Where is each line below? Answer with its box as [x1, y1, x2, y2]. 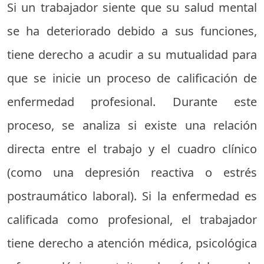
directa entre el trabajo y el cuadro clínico [7, 140, 257, 157]
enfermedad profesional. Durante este [7, 93, 257, 110]
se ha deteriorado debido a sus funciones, [7, 22, 257, 39]
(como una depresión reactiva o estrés [7, 164, 257, 180]
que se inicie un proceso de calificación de [7, 70, 257, 86]
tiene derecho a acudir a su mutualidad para [7, 46, 257, 62]
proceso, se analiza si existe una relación [7, 117, 257, 133]
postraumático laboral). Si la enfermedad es [7, 187, 257, 204]
